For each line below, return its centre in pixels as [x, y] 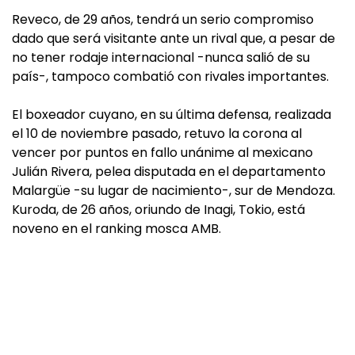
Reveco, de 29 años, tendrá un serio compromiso [163, 19]
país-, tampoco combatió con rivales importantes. [170, 76]
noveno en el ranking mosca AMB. [116, 228]
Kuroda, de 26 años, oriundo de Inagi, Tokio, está [158, 209]
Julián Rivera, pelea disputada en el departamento [169, 171]
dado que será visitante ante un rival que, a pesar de [174, 38]
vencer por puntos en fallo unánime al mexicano [162, 152]
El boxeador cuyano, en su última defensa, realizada [172, 114]
